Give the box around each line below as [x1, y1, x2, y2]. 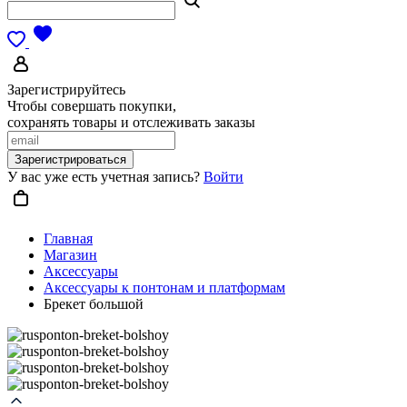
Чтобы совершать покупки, [7, 98, 176, 114]
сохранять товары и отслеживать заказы [7, 114, 255, 130]
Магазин [44, 247, 97, 263]
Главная [44, 231, 93, 246]
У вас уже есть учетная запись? [7, 169, 203, 184]
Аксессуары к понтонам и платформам [44, 280, 285, 295]
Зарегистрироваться [15, 153, 126, 166]
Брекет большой [44, 296, 144, 312]
